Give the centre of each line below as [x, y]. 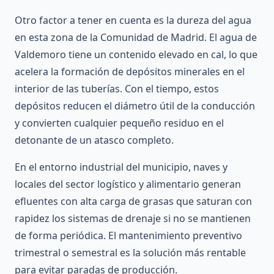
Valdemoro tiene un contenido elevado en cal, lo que [136, 55]
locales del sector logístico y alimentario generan [128, 184]
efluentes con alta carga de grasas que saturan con [133, 202]
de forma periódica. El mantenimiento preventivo [128, 236]
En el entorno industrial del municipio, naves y [121, 167]
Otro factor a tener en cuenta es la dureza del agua [133, 20]
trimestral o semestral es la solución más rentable [130, 253]
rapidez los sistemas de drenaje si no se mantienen [133, 219]
